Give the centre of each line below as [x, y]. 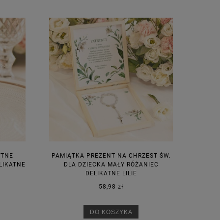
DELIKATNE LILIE [111, 173]
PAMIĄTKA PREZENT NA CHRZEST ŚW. [111, 155]
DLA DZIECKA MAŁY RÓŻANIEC [111, 164]
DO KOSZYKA [111, 212]
